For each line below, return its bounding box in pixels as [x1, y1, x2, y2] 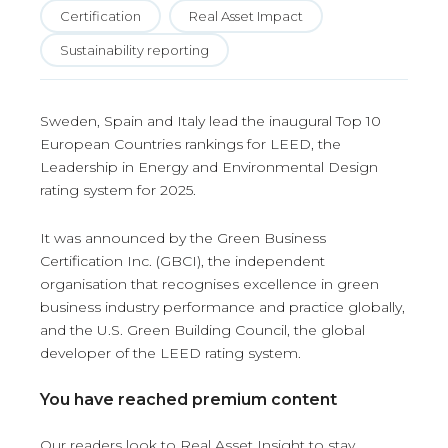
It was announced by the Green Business [40, 229, 326, 248]
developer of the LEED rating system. [40, 344, 301, 363]
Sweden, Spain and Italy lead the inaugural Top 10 [40, 112, 381, 131]
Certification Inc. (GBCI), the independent [40, 252, 325, 271]
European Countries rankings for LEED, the [40, 135, 341, 154]
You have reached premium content [40, 390, 337, 410]
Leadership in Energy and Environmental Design [40, 158, 378, 177]
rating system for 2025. [40, 181, 196, 200]
